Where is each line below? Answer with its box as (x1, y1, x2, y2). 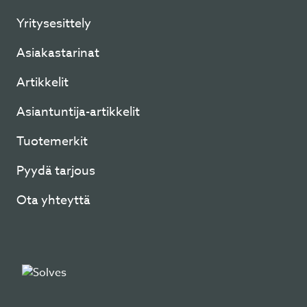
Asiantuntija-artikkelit (16, 103, 140, 121)
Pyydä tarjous (16, 162, 95, 180)
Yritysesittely (16, 14, 91, 33)
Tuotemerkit (16, 132, 88, 151)
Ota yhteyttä (16, 191, 90, 210)
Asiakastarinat (16, 44, 99, 62)
